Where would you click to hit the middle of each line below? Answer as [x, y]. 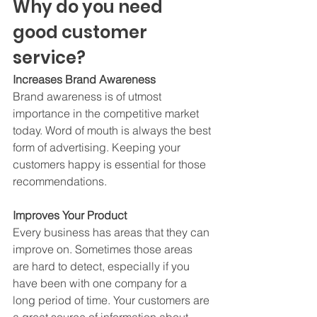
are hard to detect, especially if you [103, 266]
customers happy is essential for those [111, 164]
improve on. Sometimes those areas [104, 249]
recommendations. [63, 181]
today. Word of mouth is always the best [113, 130]
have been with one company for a [101, 283]
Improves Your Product [70, 215]
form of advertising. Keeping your [98, 147]
